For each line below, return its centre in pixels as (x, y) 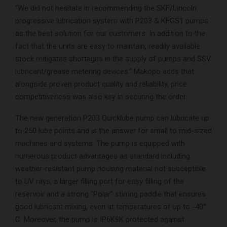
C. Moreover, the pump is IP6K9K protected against (100, 219)
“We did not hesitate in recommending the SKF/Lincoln (106, 8)
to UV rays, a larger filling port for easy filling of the (100, 181)
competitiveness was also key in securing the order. (101, 97)
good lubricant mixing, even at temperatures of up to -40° (111, 206)
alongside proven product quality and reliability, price (101, 84)
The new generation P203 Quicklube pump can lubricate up (112, 118)
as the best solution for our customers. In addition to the (110, 33)
